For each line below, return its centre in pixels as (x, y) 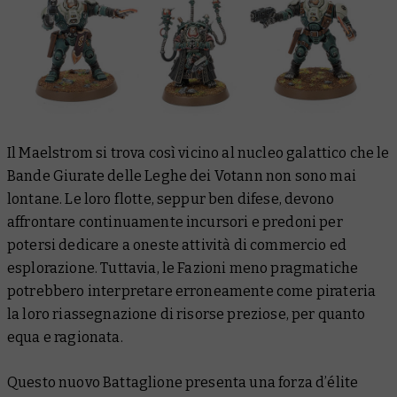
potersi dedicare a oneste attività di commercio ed (177, 245)
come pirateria (325, 291)
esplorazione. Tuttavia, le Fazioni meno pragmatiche (183, 268)
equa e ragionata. (65, 337)
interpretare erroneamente (180, 291)
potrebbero (47, 291)
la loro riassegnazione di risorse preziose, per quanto (187, 314)
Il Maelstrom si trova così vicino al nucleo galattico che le (198, 152)
